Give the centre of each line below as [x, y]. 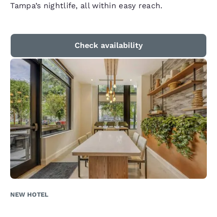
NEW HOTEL [30, 195]
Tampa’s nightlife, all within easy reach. [86, 6]
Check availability [108, 46]
